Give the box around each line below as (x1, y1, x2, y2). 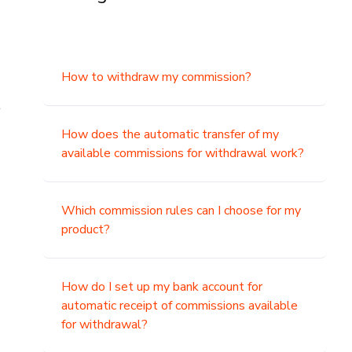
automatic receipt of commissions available (61, 297, 299, 314)
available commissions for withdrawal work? (61, 145, 305, 162)
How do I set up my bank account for (61, 278, 263, 295)
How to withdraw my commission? (61, 68, 252, 86)
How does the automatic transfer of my (61, 126, 280, 143)
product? (61, 221, 111, 238)
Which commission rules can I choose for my (61, 202, 302, 219)
